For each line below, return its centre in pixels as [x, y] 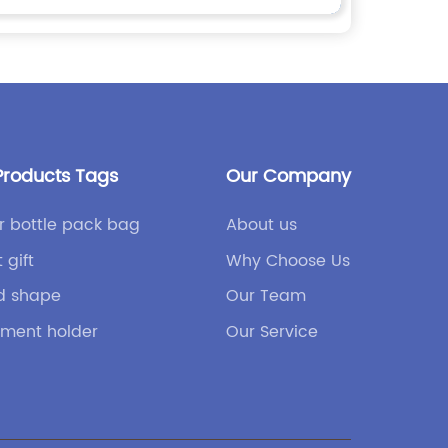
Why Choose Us [287, 260]
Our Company [288, 177]
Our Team [265, 296]
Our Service [271, 331]
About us [261, 225]
